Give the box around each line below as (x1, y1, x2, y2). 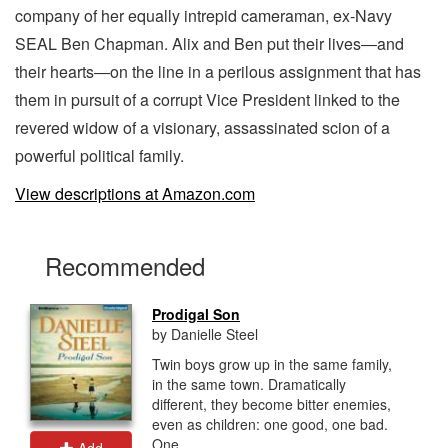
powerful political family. (15, 143, 184, 167)
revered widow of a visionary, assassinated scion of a (15, 115, 390, 139)
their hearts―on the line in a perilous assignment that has (15, 59, 421, 83)
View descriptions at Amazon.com (15, 181, 255, 205)
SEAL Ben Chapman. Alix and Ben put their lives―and (15, 31, 404, 55)
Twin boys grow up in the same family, (152, 353, 392, 374)
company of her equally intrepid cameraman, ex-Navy (15, 3, 392, 27)
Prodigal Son (152, 303, 240, 324)
